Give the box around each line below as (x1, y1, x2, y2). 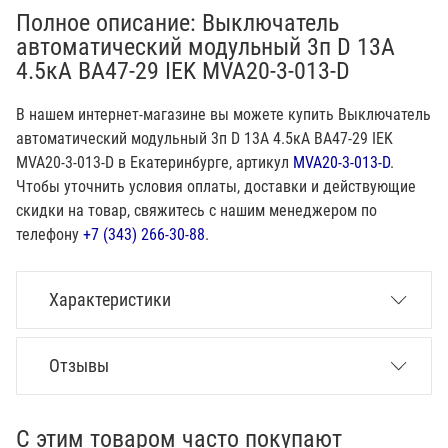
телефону (16, 224, 83, 244)
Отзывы (49, 354, 109, 376)
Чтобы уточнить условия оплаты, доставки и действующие (16, 176, 416, 196)
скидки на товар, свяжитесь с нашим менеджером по (16, 200, 377, 220)
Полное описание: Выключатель (16, 8, 339, 37)
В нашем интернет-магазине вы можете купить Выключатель (16, 104, 431, 124)
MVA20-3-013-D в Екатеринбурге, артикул (16, 152, 293, 172)
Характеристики (49, 288, 171, 310)
